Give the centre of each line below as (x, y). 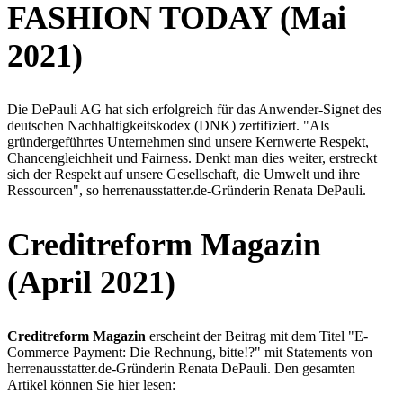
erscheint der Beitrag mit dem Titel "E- (257, 336)
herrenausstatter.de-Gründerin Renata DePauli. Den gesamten (181, 368)
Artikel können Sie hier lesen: (91, 384)
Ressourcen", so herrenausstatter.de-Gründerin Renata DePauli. (187, 191)
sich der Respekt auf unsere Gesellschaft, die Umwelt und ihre (184, 175)
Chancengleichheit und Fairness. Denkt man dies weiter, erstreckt (192, 158)
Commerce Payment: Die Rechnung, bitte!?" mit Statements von (190, 352)
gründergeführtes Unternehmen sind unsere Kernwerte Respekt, (188, 142)
